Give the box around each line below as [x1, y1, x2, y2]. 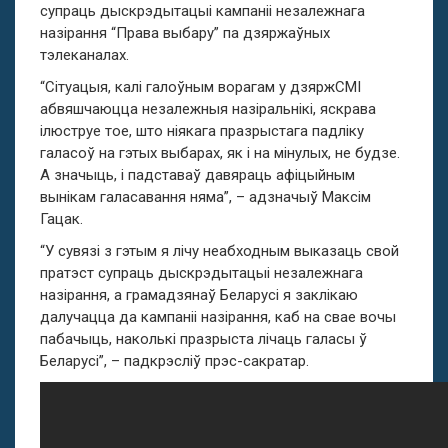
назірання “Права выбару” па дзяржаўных [40, 24, 330, 42]
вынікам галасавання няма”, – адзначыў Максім [40, 188, 371, 206]
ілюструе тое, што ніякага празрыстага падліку [40, 122, 364, 140]
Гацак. [40, 210, 83, 228]
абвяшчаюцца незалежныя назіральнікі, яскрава [40, 100, 376, 118]
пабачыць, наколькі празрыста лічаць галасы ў [40, 330, 367, 348]
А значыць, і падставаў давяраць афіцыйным [40, 166, 355, 184]
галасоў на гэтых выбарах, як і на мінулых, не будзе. [40, 144, 400, 162]
